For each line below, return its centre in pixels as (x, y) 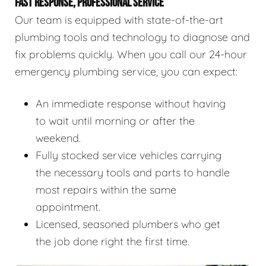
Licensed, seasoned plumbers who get (128, 224)
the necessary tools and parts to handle (133, 172)
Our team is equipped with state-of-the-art (119, 20)
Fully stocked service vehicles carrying (129, 155)
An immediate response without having (131, 103)
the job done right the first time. (113, 241)
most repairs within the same (106, 189)
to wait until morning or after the (115, 121)
